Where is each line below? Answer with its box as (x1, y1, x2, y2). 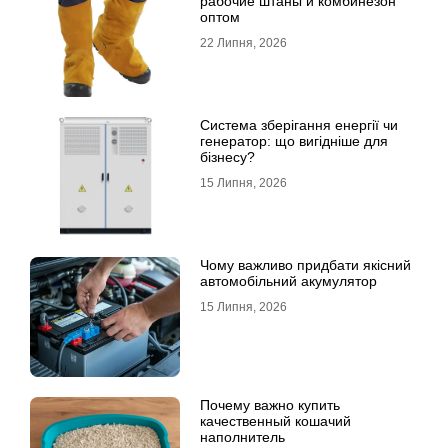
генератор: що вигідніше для (200, 133, 388, 150)
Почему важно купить (200, 397, 340, 414)
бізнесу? (200, 149, 255, 166)
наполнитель (200, 429, 285, 446)
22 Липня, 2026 (200, 36, 287, 51)
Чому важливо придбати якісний (200, 257, 411, 274)
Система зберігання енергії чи (200, 117, 398, 134)
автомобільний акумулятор (200, 273, 377, 290)
